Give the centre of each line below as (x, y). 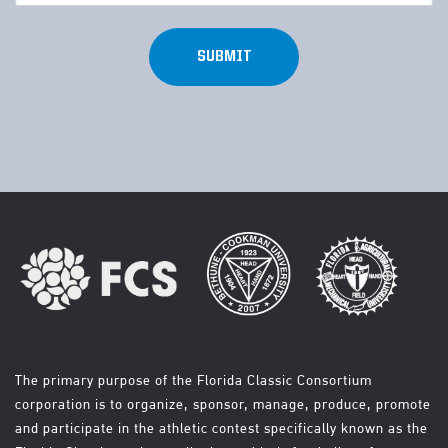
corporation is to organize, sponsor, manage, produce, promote (223, 404)
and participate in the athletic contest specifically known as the (221, 428)
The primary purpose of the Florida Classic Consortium (193, 380)
